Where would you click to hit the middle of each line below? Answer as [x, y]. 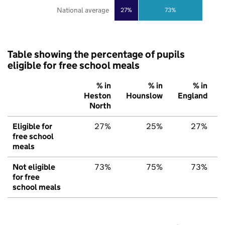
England [193, 96]
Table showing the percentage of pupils [96, 54]
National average [83, 10]
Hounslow [144, 96]
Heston [97, 96]
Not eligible [34, 167]
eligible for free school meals [74, 66]
